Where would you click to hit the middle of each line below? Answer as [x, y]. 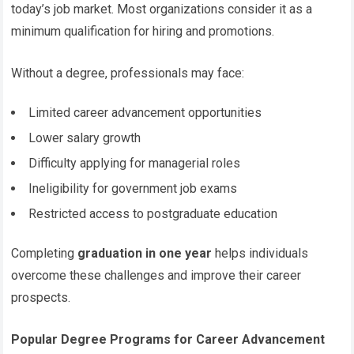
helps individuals [260, 253]
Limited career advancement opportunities [145, 112]
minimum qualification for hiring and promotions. [143, 31]
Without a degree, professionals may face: [128, 73]
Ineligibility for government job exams [133, 188]
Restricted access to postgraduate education [153, 213]
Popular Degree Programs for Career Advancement [168, 339]
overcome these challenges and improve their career [156, 275]
